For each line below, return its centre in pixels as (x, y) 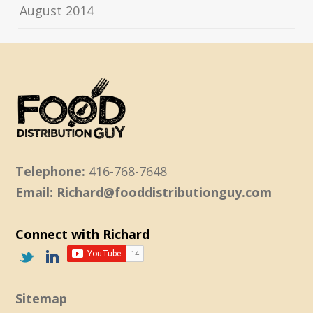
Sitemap (42, 299)
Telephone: (51, 172)
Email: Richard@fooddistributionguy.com (144, 192)
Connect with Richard (83, 234)
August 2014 (57, 11)
